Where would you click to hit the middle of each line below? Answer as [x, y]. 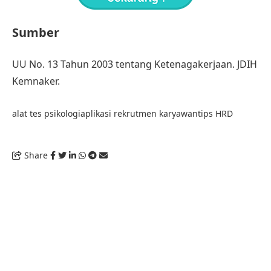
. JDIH [245, 64]
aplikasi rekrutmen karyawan [139, 113]
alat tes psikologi [46, 113]
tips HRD [215, 113]
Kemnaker [35, 81]
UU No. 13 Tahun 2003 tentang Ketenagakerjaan [122, 64]
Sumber [36, 32]
